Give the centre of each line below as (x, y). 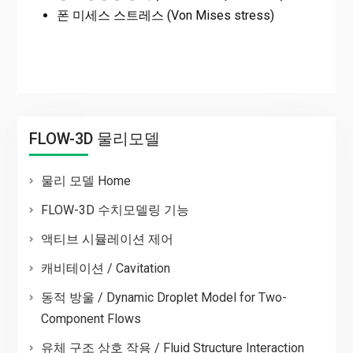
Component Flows (91, 319)
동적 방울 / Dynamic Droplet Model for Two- (163, 298)
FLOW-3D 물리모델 (94, 139)
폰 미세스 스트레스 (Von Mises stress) (165, 16)
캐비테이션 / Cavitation (105, 269)
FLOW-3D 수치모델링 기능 (115, 210)
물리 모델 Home (85, 181)
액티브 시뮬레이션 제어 (107, 240)
